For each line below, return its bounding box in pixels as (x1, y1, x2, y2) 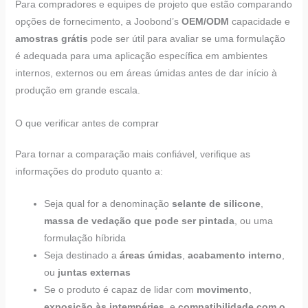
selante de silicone (171, 197, 261, 209)
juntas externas (57, 266, 131, 278)
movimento (196, 283, 249, 295)
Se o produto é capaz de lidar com (43, 283, 197, 295)
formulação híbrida (43, 232, 126, 243)
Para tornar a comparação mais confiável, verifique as (14, 148, 250, 159)
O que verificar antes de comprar (14, 117, 159, 129)
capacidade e (228, 16, 290, 27)
